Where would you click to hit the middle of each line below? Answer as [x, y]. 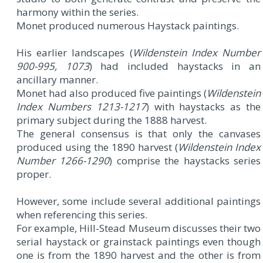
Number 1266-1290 [63, 161]
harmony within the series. [77, 12]
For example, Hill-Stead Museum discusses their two [139, 228]
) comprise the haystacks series [185, 161]
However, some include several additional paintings [139, 201]
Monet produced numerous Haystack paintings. [128, 26]
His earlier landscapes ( [75, 53]
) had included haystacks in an [175, 66]
